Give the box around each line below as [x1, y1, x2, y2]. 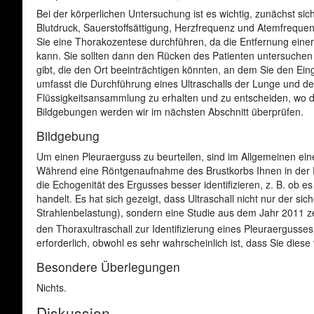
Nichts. [36, 280, 67, 294]
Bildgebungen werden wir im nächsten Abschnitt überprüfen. [36, 104, 306, 119]
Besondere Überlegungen [36, 257, 180, 275]
